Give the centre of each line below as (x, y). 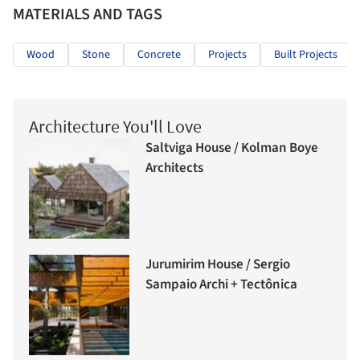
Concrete (159, 55)
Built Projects (306, 55)
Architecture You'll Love (115, 127)
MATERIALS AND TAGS (88, 15)
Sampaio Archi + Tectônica (221, 284)
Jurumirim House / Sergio (218, 264)
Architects (174, 168)
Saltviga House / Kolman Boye (232, 147)
